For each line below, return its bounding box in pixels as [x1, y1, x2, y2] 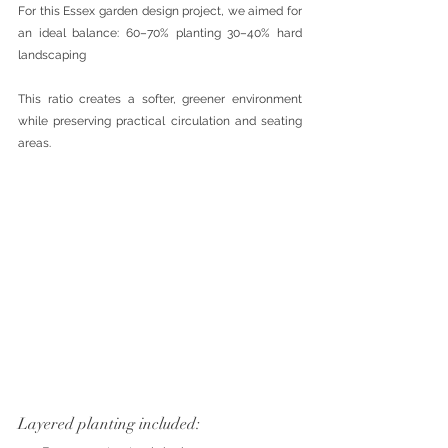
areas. [18, 136, 51, 150]
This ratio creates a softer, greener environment [18, 92, 302, 106]
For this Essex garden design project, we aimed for [18, 4, 302, 18]
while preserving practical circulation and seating [18, 114, 302, 128]
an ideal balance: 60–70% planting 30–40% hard [18, 26, 302, 40]
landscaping [18, 48, 86, 62]
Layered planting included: [18, 414, 200, 434]
